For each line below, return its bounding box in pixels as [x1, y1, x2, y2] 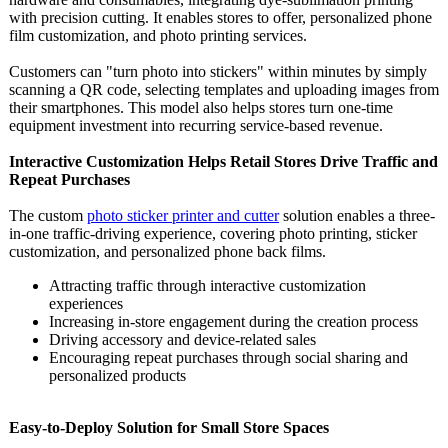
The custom [9, 207, 87, 224]
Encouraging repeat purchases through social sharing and [49, 349, 408, 366]
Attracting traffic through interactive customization [49, 277, 366, 294]
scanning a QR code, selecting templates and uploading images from [9, 81, 439, 98]
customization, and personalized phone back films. [9, 243, 326, 260]
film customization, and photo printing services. [9, 27, 307, 44]
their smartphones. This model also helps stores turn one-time [9, 99, 393, 116]
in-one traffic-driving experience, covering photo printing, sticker [9, 225, 417, 242]
